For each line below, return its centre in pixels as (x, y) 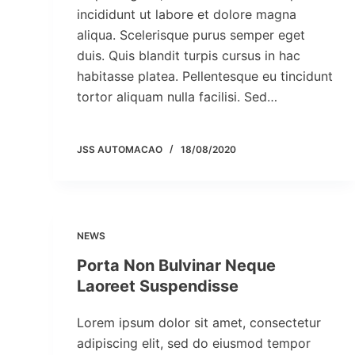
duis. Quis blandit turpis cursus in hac (189, 55)
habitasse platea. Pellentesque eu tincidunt (205, 76)
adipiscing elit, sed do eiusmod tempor (194, 343)
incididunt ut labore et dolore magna (187, 14)
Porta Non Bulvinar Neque (177, 265)
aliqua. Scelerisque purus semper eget (191, 35)
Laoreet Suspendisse (158, 286)
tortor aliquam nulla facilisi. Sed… (177, 97)
